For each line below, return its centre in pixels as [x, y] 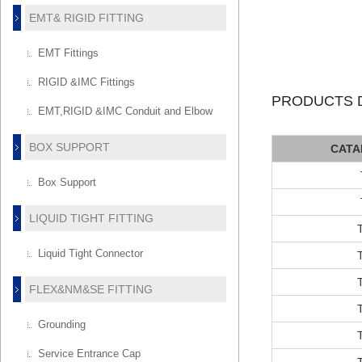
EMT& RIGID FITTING [86, 18]
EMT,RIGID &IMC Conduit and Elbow [126, 111]
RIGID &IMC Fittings [87, 82]
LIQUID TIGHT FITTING [91, 218]
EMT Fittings [69, 53]
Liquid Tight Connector [91, 253]
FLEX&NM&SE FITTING [90, 289]
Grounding [62, 324]
